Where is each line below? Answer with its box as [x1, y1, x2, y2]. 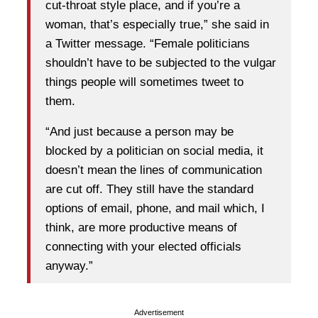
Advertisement [134, 307, 184, 317]
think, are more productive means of [45, 221, 237, 235]
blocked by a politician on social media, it [45, 144, 263, 158]
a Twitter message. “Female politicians [45, 37, 250, 51]
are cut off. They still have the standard [45, 182, 253, 197]
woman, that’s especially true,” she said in [45, 18, 269, 32]
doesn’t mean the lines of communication [45, 163, 262, 177]
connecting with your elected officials [45, 240, 241, 254]
